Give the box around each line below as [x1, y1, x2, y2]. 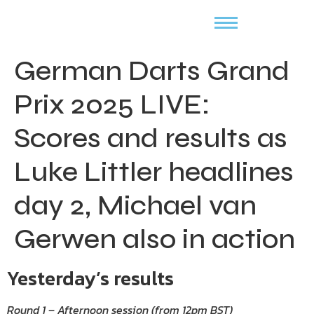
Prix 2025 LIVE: [14, 88, 210, 121]
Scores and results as [14, 121, 287, 155]
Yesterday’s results [7, 264, 174, 293]
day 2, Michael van [14, 189, 257, 222]
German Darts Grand [14, 54, 289, 88]
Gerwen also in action [14, 222, 295, 256]
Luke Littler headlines [14, 155, 294, 189]
